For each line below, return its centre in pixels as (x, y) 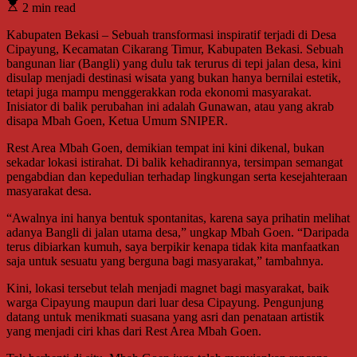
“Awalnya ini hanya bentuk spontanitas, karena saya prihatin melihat (178, 218)
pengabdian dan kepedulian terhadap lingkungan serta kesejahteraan (177, 176)
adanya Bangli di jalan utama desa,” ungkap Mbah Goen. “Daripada (178, 232)
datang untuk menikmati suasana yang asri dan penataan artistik (165, 316)
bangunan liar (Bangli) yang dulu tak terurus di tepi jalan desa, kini (174, 63)
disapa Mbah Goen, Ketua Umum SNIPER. (117, 120)
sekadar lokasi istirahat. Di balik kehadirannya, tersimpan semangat (175, 162)
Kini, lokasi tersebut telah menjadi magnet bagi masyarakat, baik (168, 288)
